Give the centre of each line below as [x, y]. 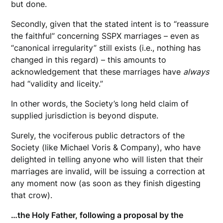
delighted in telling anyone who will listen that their [107, 160]
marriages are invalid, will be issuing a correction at [108, 171]
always [196, 72]
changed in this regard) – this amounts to [89, 60]
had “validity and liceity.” [57, 84]
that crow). [32, 195]
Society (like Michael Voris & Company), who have [106, 148]
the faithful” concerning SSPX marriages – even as [105, 36]
